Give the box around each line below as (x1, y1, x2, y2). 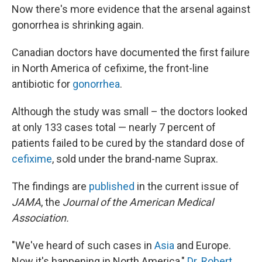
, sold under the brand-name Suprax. (52, 153, 218, 165)
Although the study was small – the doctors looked (12, 105, 247, 118)
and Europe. (174, 239, 231, 251)
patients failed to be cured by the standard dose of (12, 137, 245, 149)
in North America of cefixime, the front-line (12, 62, 209, 74)
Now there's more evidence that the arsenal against (12, 3, 250, 15)
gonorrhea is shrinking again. (12, 19, 144, 31)
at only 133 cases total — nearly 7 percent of (12, 121, 216, 133)
